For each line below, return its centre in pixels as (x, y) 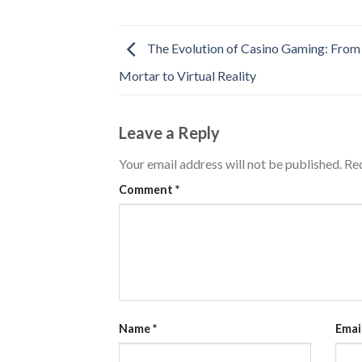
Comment (147, 189)
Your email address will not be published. (230, 163)
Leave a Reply (171, 132)
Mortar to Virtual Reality (187, 75)
